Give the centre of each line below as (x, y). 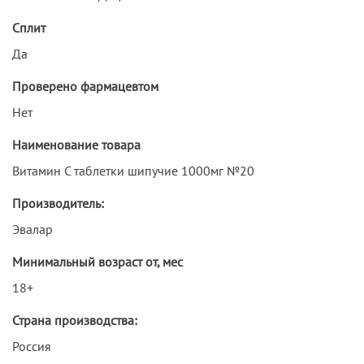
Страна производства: (75, 320)
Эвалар (32, 229)
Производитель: (58, 203)
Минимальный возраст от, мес (97, 261)
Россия (32, 346)
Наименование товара (76, 144)
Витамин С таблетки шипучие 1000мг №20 (133, 170)
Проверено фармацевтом (85, 86)
